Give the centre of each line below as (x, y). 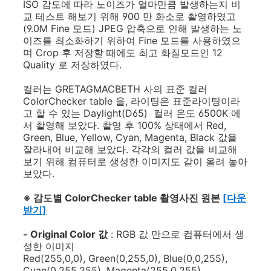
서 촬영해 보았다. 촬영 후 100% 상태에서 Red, (125, 125)
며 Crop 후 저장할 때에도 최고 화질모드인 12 (123, 53)
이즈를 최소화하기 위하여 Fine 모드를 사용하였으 (132, 41)
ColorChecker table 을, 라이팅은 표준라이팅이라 (132, 101)
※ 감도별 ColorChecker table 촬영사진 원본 (123, 198)
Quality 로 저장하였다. (72, 65)
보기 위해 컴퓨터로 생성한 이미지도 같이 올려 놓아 (135, 162)
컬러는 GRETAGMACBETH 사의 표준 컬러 (115, 89)
